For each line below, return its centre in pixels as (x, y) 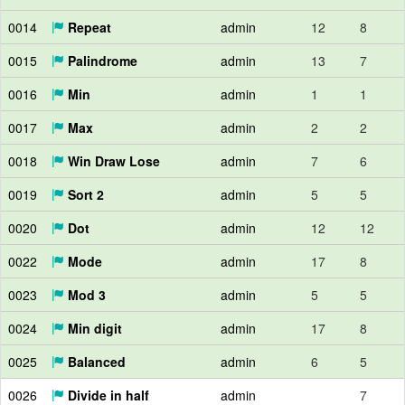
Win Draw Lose (112, 161)
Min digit (93, 328)
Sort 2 (84, 194)
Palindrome (101, 61)
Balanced (95, 362)
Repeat (88, 27)
